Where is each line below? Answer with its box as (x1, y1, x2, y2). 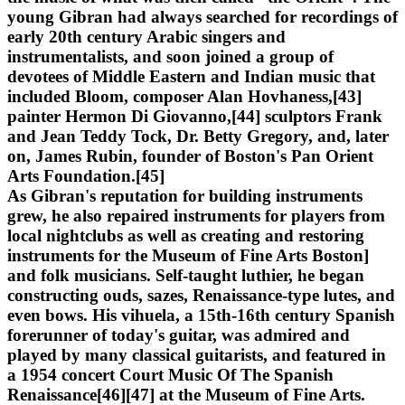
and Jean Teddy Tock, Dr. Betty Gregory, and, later (7, 126, 389, 146)
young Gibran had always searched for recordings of (7, 6, 398, 26)
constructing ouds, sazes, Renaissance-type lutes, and (7, 285, 395, 305)
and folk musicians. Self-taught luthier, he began (7, 265, 364, 285)
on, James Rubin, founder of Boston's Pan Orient (7, 146, 373, 165)
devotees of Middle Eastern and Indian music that (7, 66, 375, 86)
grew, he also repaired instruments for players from (7, 205, 385, 225)
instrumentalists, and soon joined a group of (7, 46, 334, 66)
